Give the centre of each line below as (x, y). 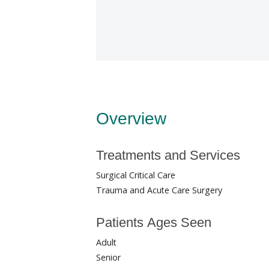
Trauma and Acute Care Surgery (159, 190)
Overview (131, 119)
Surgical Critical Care (136, 175)
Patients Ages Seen (154, 222)
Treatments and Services (168, 156)
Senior (108, 258)
